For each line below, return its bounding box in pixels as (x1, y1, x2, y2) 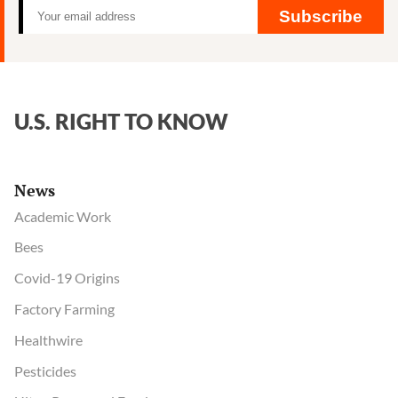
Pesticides (14, 362, 76, 379)
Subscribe (279, 6, 362, 26)
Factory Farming (14, 300, 115, 318)
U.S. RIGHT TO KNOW (14, 107, 228, 134)
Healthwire (14, 330, 83, 348)
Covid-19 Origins (14, 269, 120, 287)
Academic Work (14, 207, 111, 225)
